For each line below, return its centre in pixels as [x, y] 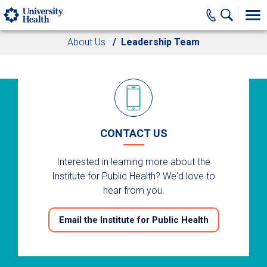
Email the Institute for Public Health [133, 220]
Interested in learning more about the [133, 162]
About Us [86, 42]
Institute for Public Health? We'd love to [133, 176]
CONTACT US [133, 133]
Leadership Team [160, 42]
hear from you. [133, 190]
